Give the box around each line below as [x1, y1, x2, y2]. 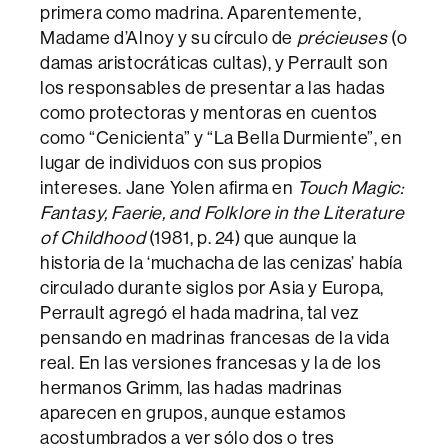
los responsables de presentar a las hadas [40, 78, 386, 98]
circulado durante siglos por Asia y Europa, [40, 278, 384, 298]
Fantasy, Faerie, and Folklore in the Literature [40, 203, 405, 223]
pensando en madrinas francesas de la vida [40, 328, 390, 348]
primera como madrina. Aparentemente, [40, 3, 362, 23]
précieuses [296, 28, 388, 48]
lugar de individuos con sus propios [40, 153, 324, 173]
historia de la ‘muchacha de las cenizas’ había [40, 253, 403, 273]
